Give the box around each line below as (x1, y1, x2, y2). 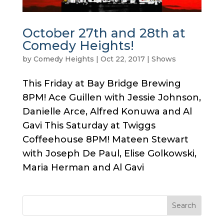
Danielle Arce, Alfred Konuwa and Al (22, 106, 192, 117)
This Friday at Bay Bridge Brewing (22, 78, 181, 89)
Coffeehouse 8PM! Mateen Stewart (22, 134, 188, 145)
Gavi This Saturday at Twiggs (22, 120, 155, 131)
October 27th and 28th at (22, 25, 185, 41)
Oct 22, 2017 (100, 54, 145, 64)
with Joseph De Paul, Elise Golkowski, (22, 148, 196, 159)
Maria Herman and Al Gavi (22, 162, 144, 173)
